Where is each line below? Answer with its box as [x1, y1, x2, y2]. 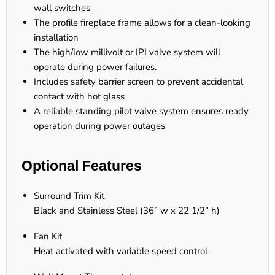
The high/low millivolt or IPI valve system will [34, 46, 220, 59]
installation [34, 31, 79, 44]
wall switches [34, 2, 90, 15]
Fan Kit [34, 230, 62, 243]
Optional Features [21, 158, 142, 174]
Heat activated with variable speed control [34, 245, 207, 258]
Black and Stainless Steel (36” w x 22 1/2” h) [34, 204, 220, 217]
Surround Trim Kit [34, 190, 104, 203]
